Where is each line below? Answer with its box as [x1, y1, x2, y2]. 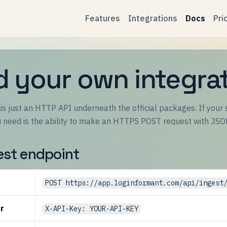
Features [85, 13, 120, 24]
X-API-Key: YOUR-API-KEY [45, 204, 138, 214]
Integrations [128, 13, 177, 24]
